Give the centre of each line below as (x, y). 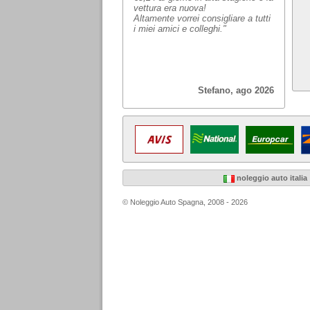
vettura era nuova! (170, 8)
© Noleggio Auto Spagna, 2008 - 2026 (185, 202)
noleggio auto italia (271, 178)
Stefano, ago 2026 (236, 90)
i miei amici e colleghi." (180, 29)
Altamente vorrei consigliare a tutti (202, 18)
